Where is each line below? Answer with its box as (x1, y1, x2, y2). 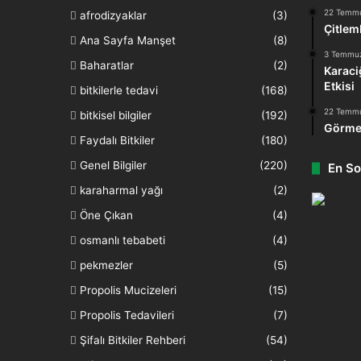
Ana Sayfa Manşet (80, 34, 176, 47)
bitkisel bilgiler (80, 109, 151, 122)
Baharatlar (80, 59, 134, 72)
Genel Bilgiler (80, 159, 147, 172)
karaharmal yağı (80, 184, 163, 197)
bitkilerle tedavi (80, 84, 158, 97)
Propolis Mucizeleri (80, 284, 176, 297)
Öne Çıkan (80, 209, 133, 222)
